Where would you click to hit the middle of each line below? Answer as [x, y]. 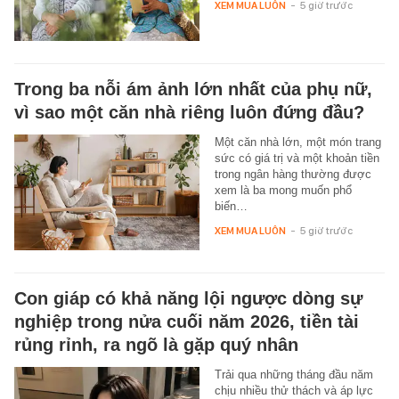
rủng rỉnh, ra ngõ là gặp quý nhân [156, 345]
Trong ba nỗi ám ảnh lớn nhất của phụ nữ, [193, 90]
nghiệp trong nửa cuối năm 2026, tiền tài [187, 322]
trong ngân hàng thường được [293, 175]
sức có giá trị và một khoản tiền [297, 159]
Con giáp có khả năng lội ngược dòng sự [188, 299]
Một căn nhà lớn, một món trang [297, 142]
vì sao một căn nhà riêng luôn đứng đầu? [189, 113]
